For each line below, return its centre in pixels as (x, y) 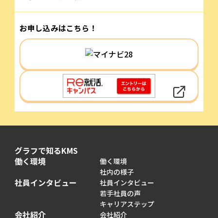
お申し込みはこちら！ (58, 27)
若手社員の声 (120, 193)
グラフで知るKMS (46, 150)
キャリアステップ (127, 204)
